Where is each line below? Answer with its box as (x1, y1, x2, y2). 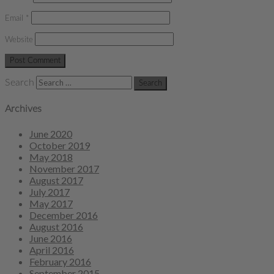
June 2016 (29, 232, 72, 245)
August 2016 (29, 221, 83, 233)
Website (5, 35, 33, 44)
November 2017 (29, 163, 99, 175)
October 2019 (29, 139, 90, 152)
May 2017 (29, 198, 73, 210)
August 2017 (29, 174, 83, 187)
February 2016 (29, 256, 91, 268)
